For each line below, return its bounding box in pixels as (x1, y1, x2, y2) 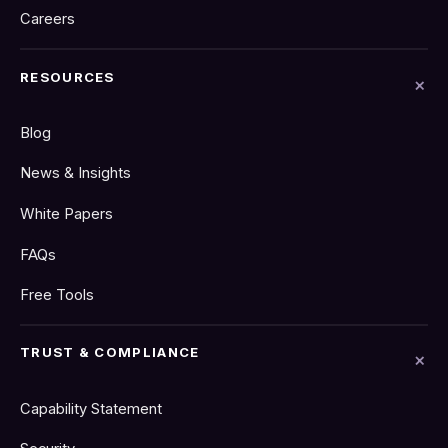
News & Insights (20, 164, 131, 183)
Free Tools (20, 286, 94, 305)
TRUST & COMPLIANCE (20, 344, 200, 361)
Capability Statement (20, 399, 162, 418)
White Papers (20, 204, 113, 223)
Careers (20, 10, 75, 29)
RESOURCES (20, 68, 115, 85)
